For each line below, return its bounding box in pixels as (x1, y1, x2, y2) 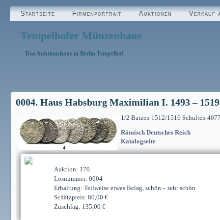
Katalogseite (121, 137, 156, 145)
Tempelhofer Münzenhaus (20, 29, 141, 42)
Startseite (21, 9, 55, 17)
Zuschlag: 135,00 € (54, 203, 106, 210)
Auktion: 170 (54, 165, 90, 173)
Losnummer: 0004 (54, 175, 103, 182)
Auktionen (139, 9, 172, 17)
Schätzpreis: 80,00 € (54, 193, 108, 201)
